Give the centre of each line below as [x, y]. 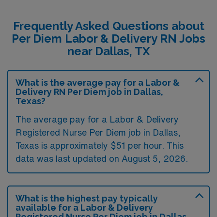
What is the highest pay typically [87, 198]
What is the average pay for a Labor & [98, 82]
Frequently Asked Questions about [108, 26]
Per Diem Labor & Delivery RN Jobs [108, 38]
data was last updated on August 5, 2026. [102, 158]
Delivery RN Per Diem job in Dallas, [89, 92]
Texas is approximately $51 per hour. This [100, 145]
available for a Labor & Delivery [84, 207]
